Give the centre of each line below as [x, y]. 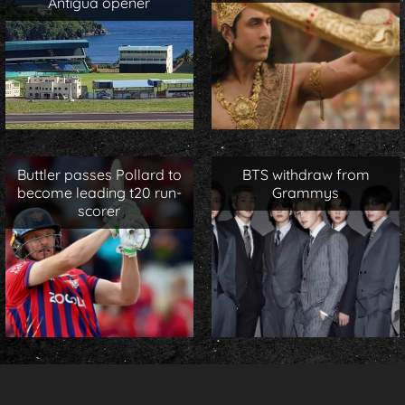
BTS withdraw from [306, 174]
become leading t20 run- [99, 192]
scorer [99, 210]
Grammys [306, 192]
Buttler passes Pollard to [99, 174]
